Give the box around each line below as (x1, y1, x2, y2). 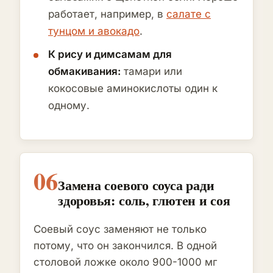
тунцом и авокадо (48, 25, 140, 38)
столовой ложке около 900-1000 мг (34, 256, 217, 269)
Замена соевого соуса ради (58, 175, 214, 196)
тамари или (121, 65, 182, 78)
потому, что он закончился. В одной (34, 239, 217, 252)
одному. (48, 99, 90, 112)
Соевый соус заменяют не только (34, 223, 207, 236)
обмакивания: (48, 65, 121, 78)
